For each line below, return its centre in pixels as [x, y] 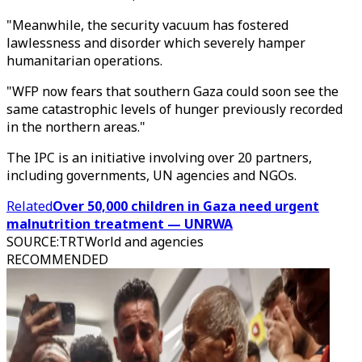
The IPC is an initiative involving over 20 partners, [159, 158]
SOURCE [32, 242]
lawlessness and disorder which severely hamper [156, 43]
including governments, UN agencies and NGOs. [152, 175]
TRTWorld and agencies [131, 242]
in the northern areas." [76, 127]
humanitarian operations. [84, 61]
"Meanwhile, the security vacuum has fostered [147, 25]
